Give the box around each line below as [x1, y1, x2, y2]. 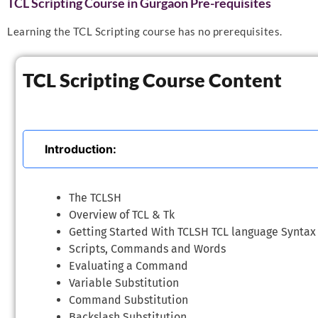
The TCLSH [69, 191, 121, 204]
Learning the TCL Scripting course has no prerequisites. [7, 25, 283, 38]
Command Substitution [69, 293, 188, 307]
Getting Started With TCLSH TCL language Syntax [69, 225, 316, 238]
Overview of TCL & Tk [69, 208, 175, 221]
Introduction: [45, 142, 116, 156]
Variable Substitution [69, 276, 179, 290]
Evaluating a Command [69, 259, 188, 273]
